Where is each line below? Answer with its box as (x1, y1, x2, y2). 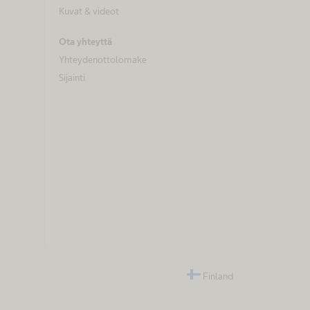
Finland (203, 270, 233, 282)
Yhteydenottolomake (59, 53, 147, 65)
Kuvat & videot (59, 5, 119, 17)
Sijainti (59, 72, 85, 84)
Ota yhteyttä (59, 35, 112, 47)
